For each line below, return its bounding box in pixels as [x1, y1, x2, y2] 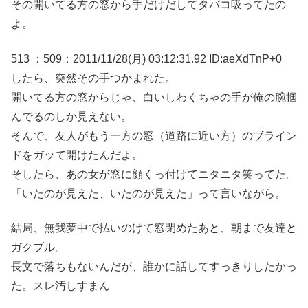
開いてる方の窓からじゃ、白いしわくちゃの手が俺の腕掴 [11, 91, 297, 103]
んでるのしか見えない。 [11, 110, 132, 122]
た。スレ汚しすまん [11, 280, 110, 292]
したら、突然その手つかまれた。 [11, 71, 176, 84]
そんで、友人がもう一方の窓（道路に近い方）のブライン [11, 129, 297, 142]
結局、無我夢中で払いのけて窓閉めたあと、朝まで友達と [11, 222, 297, 234]
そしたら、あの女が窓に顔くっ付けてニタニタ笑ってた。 [11, 168, 297, 180]
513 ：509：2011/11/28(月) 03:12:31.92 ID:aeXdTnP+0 [11, 52, 282, 65]
